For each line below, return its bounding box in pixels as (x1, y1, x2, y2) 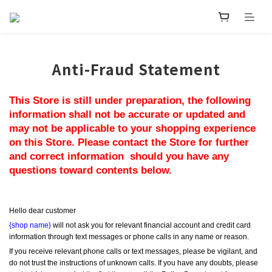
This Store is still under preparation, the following (9, 94, 251, 107)
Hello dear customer (9, 206, 76, 215)
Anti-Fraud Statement (52, 58, 220, 80)
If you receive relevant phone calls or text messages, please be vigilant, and (9, 247, 257, 256)
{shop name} (9, 220, 51, 229)
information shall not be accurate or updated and (9, 108, 245, 121)
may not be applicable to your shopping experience (9, 122, 256, 135)
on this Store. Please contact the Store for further (9, 136, 249, 149)
